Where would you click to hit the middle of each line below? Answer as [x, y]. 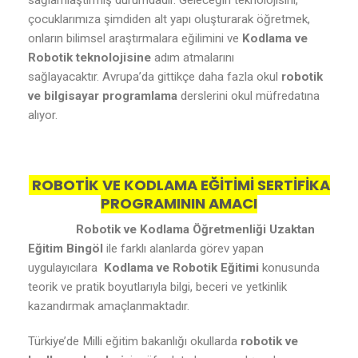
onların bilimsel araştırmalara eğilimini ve [135, 39]
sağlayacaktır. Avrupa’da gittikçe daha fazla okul [155, 77]
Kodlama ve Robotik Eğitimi [181, 268]
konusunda [289, 268]
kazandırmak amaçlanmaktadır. [109, 306]
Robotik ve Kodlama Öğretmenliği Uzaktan [195, 229]
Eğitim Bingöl [66, 249]
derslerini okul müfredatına [249, 96]
